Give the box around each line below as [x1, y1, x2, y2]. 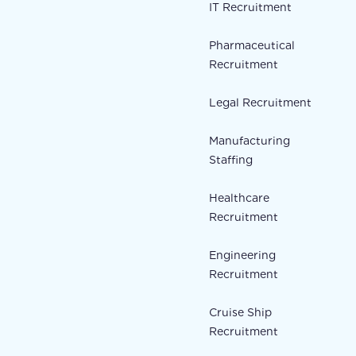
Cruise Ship [208, 306, 272, 319]
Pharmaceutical [208, 39, 295, 52]
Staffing [208, 153, 253, 167]
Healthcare [208, 192, 269, 205]
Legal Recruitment [208, 96, 311, 110]
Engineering [208, 249, 276, 262]
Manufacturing [208, 134, 290, 148]
